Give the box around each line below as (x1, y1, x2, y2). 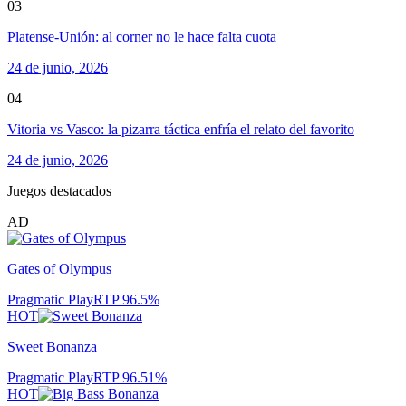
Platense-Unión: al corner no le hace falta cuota (7, 28, 276, 44)
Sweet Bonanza (7, 338, 97, 354)
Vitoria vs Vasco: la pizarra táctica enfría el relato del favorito (7, 121, 354, 137)
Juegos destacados (7, 182, 111, 198)
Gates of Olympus (7, 260, 111, 276)
